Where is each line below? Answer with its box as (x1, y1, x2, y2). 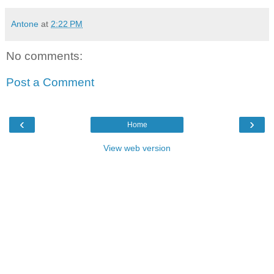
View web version (103, 143, 171, 153)
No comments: (6, 49, 83, 62)
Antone (11, 18, 39, 29)
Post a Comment (6, 76, 94, 89)
